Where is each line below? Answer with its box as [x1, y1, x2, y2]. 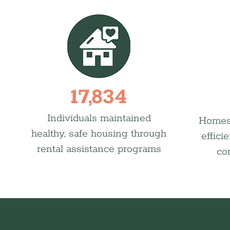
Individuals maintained [47, 112, 151, 125]
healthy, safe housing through [31, 127, 166, 140]
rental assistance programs [36, 143, 161, 156]
